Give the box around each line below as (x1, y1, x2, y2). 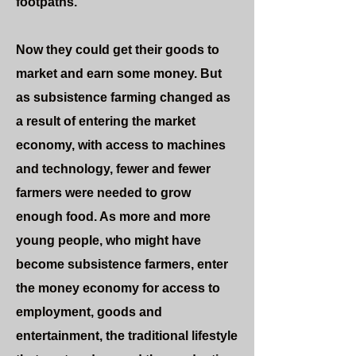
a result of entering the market (16, 114, 195, 128)
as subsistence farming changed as (16, 91, 230, 104)
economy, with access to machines (16, 138, 226, 152)
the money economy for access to (16, 281, 220, 295)
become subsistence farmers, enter (16, 257, 228, 271)
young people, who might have (16, 234, 201, 247)
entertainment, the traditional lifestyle (16, 329, 238, 342)
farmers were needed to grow (16, 186, 191, 199)
